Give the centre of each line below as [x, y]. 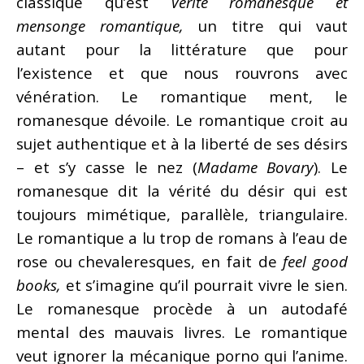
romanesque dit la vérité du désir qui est [182, 190]
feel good [316, 261]
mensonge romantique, [107, 25]
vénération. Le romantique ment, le [182, 96]
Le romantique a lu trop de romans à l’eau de [182, 237]
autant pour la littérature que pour [182, 49]
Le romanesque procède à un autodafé [182, 308]
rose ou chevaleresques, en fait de [150, 261]
